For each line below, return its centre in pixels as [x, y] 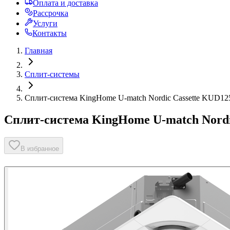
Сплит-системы [52, 74]
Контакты [50, 33]
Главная [39, 51]
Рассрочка [51, 13]
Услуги [45, 23]
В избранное [40, 148]
